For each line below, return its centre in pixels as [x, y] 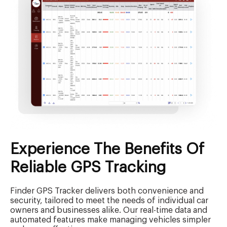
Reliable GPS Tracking [88, 167]
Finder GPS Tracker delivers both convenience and [107, 191]
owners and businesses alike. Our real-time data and [109, 211]
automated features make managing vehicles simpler [110, 220]
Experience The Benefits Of [107, 149]
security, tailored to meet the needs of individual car [109, 201]
